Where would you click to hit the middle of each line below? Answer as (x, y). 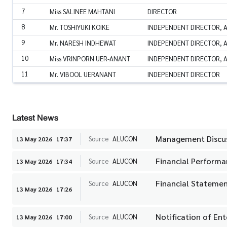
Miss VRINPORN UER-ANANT (90, 58)
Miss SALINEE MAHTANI (82, 11)
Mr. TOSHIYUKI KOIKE (80, 27)
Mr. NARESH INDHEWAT (83, 43)
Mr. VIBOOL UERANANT (83, 74)
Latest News (35, 118)
